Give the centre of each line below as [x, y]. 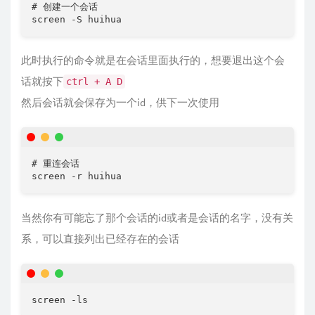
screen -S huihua [77, 19]
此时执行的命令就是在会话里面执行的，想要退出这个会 [153, 60]
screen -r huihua [77, 176]
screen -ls [60, 300]
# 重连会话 [56, 163]
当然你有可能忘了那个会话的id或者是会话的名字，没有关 [157, 217]
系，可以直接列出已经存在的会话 [100, 238]
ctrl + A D [94, 82]
